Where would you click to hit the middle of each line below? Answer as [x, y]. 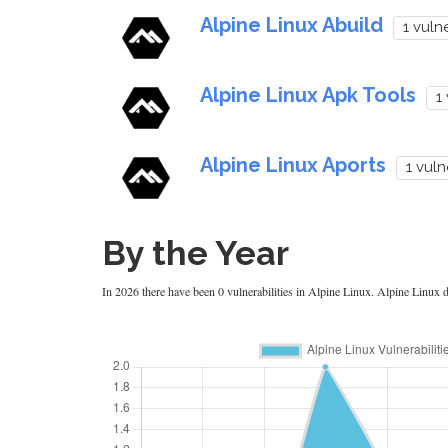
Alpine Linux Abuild [291, 24]
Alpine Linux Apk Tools [307, 94]
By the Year [195, 252]
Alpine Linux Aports [292, 164]
